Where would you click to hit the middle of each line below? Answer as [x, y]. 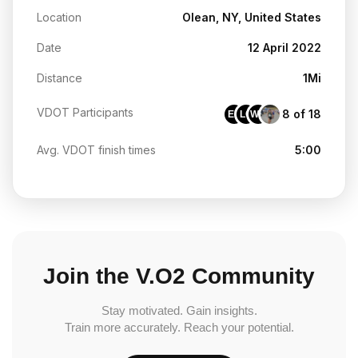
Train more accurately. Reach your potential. [179, 327]
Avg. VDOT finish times [96, 149]
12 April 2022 [284, 47]
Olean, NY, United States [252, 17]
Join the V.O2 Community [179, 276]
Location [59, 17]
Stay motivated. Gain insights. [179, 310]
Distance [60, 78]
